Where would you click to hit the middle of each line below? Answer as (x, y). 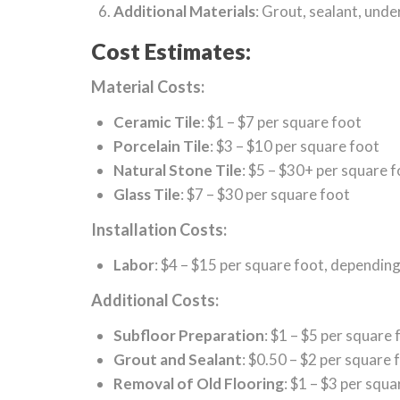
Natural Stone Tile (178, 170)
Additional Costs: (155, 300)
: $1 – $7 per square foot (281, 122)
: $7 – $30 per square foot (265, 194)
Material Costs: (148, 87)
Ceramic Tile (157, 122)
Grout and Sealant (178, 359)
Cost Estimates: (171, 51)
